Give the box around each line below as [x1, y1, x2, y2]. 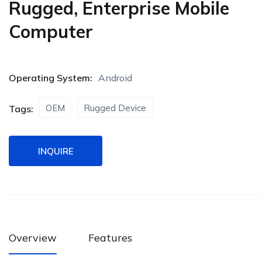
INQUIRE [37, 145, 74, 157]
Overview [9, 231, 57, 245]
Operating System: [9, 72, 92, 84]
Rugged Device [84, 102, 146, 114]
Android [98, 72, 132, 84]
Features [88, 231, 132, 245]
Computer [9, 20, 93, 43]
